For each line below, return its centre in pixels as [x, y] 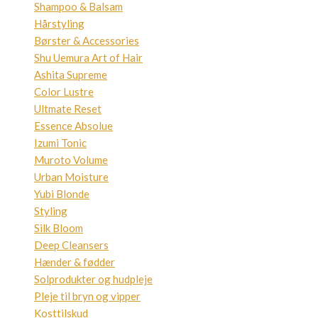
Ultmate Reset [68, 109]
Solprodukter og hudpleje [93, 279]
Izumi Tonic [60, 143]
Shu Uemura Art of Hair [88, 57]
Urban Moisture [71, 177]
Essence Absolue [73, 126]
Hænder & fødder [75, 262]
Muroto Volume [71, 160]
